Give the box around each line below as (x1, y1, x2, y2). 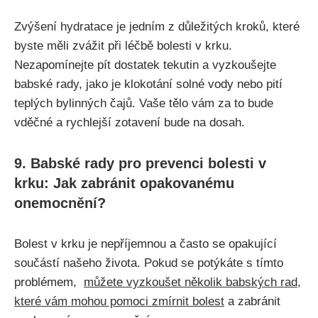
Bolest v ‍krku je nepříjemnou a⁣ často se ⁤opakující (14, 237, 277, 251)
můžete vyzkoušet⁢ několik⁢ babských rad (84, 275, 297, 290)
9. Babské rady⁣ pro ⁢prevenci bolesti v (14, 155, 266, 172)
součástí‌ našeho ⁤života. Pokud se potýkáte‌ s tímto (14, 256, 283, 270)
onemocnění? (14, 195, 106, 212)
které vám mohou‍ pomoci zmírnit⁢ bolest (14, 295, 224, 309)
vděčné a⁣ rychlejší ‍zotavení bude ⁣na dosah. (14, 116, 245, 130)
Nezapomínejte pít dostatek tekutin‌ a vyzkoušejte (14, 58, 276, 72)
